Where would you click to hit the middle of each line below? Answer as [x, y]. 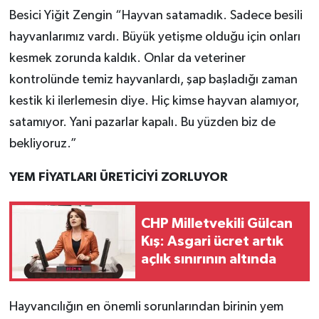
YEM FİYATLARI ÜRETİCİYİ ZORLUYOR [118, 178]
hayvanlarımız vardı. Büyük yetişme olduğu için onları [155, 37]
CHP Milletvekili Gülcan [217, 223]
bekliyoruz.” [43, 144]
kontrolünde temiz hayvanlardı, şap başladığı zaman [153, 80]
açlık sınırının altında [209, 259]
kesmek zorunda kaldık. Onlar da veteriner [127, 59]
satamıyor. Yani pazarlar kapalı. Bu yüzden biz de [142, 123]
